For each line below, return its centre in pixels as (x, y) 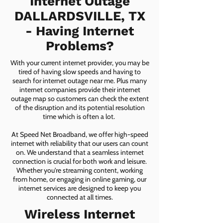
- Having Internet (80, 31)
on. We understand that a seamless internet (80, 152)
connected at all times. (80, 197)
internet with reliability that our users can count (80, 143)
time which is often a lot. (80, 116)
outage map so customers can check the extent (80, 99)
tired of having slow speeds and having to (80, 72)
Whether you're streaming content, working (80, 170)
